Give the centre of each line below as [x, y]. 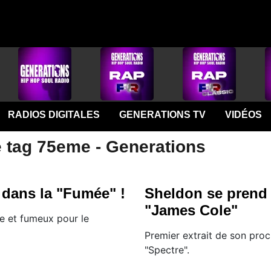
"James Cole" [191, 210]
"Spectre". [167, 250]
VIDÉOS [243, 115]
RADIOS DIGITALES [54, 115]
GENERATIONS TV [162, 115]
